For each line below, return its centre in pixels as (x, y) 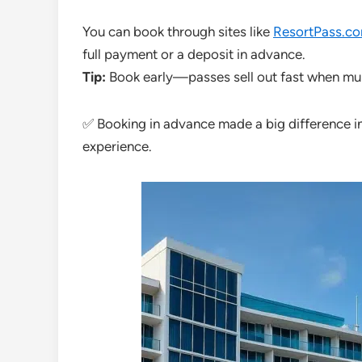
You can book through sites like (178, 32)
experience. (117, 146)
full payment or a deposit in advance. (194, 54)
